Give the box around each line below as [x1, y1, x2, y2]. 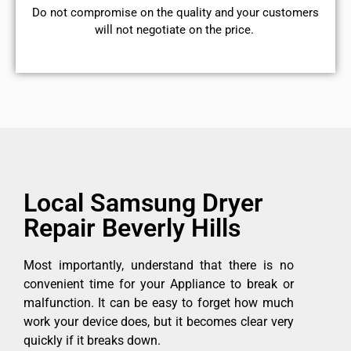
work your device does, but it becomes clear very [24, 314, 294, 330]
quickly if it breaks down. [24, 333, 161, 349]
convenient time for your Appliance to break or [24, 277, 294, 292]
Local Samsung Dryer [24, 188, 263, 219]
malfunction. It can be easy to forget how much [24, 295, 294, 311]
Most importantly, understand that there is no [24, 258, 294, 273]
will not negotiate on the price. [94, 22, 257, 37]
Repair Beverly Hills [24, 213, 241, 244]
